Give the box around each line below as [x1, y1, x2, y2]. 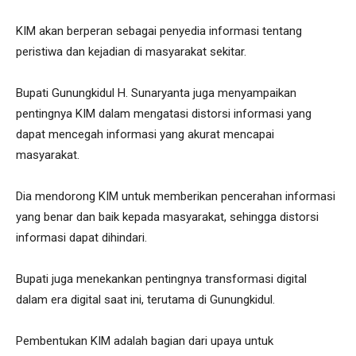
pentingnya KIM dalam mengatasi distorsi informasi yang [16, 106, 311, 121]
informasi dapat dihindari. [16, 230, 147, 245]
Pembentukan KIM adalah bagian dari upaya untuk [16, 334, 273, 348]
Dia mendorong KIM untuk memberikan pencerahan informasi [16, 189, 335, 203]
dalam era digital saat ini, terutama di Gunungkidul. [16, 292, 278, 307]
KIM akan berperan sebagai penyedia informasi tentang [16, 24, 302, 38]
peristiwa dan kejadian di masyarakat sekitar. [16, 44, 246, 59]
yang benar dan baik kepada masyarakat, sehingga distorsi [16, 210, 319, 224]
